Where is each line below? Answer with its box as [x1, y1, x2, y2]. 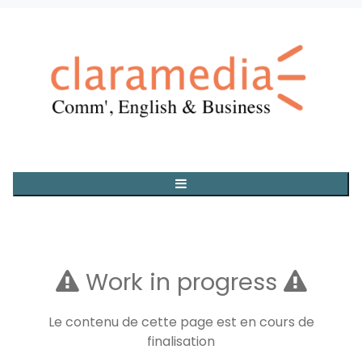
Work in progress [78, 266, 284, 299]
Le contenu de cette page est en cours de [48, 313, 314, 332]
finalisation [147, 332, 215, 351]
